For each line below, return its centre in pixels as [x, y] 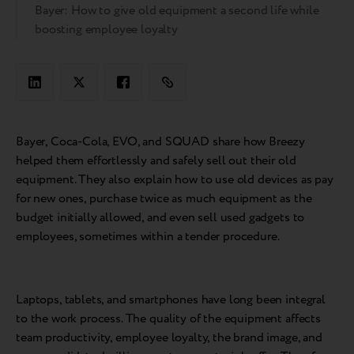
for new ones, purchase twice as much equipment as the [164, 199]
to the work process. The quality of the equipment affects [168, 319]
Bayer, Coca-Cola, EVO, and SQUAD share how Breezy [161, 142]
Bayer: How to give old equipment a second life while [177, 11]
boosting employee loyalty [106, 30]
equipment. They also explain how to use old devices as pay [175, 180]
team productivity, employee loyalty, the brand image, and [169, 338]
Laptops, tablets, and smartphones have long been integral [171, 300]
